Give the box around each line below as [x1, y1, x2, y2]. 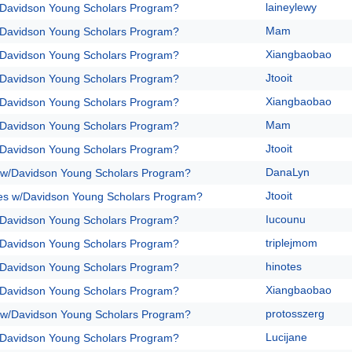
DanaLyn [266, 166, 310, 178]
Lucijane [266, 331, 307, 343]
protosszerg [266, 307, 324, 320]
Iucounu [266, 213, 306, 225]
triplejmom [266, 236, 317, 249]
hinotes [266, 260, 302, 273]
